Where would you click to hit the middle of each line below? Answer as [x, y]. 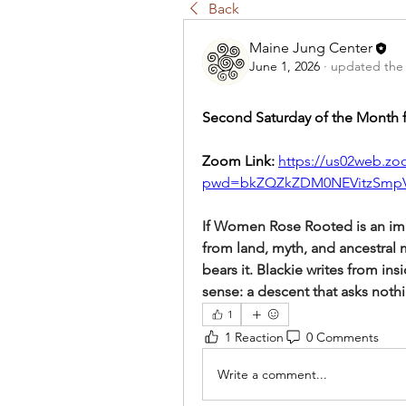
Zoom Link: [240, 161]
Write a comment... [272, 374]
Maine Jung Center [311, 48]
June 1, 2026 [285, 67]
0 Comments [343, 337]
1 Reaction [254, 337]
